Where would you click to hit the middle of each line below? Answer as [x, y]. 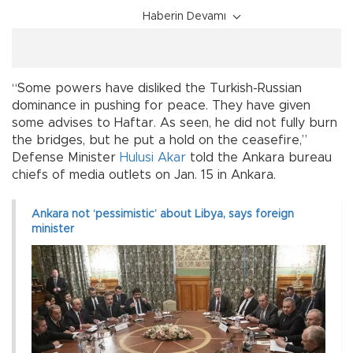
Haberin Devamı [184, 17]
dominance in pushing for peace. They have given [161, 106]
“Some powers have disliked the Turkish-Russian [157, 89]
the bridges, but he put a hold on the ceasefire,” [160, 141]
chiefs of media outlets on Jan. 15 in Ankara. [144, 175]
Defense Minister [66, 158]
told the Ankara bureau [259, 158]
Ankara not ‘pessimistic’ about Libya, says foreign [163, 215]
